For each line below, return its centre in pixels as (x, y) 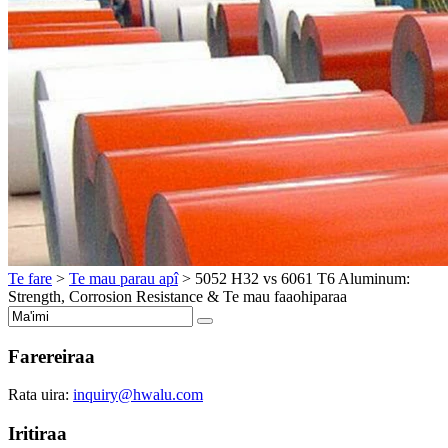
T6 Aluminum (361, 278)
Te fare (30, 278)
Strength (34, 296)
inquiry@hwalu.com (138, 395)
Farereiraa (51, 356)
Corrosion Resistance (136, 296)
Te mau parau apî (123, 278)
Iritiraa (37, 433)
